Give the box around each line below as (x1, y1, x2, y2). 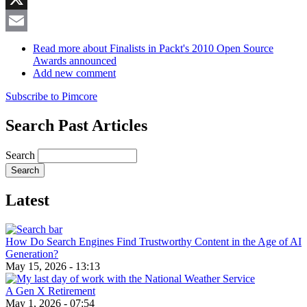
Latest (5, 191, 49, 209)
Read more (33, 42, 80, 55)
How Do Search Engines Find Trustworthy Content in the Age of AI (5, 235, 302, 247)
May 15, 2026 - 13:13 (5, 260, 100, 272)
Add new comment (33, 67, 116, 79)
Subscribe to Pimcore (5, 90, 97, 103)
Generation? (5, 247, 58, 260)
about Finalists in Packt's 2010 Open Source (80, 42, 273, 55)
